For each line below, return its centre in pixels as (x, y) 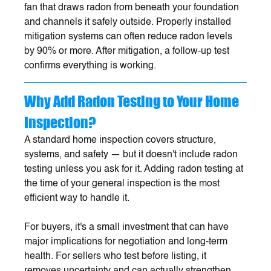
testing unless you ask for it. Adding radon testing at (135, 169)
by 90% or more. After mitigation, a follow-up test (128, 51)
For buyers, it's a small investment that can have (128, 227)
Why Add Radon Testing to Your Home (133, 101)
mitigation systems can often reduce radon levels (130, 37)
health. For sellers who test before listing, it (117, 256)
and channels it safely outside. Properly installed (129, 22)
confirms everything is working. (90, 66)
